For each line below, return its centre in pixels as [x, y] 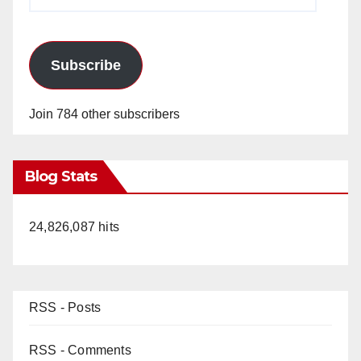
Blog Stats [61, 176]
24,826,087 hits [74, 226]
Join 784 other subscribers [104, 114]
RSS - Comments [80, 350]
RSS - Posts [65, 307]
